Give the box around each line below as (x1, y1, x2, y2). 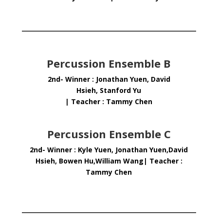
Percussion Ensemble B (47, 56, 171, 71)
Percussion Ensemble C (47, 127, 171, 141)
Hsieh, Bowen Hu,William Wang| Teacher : (35, 156, 182, 165)
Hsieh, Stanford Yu (76, 86, 142, 95)
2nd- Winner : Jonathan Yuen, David (47, 74, 170, 84)
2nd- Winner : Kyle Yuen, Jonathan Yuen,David (30, 145, 188, 154)
